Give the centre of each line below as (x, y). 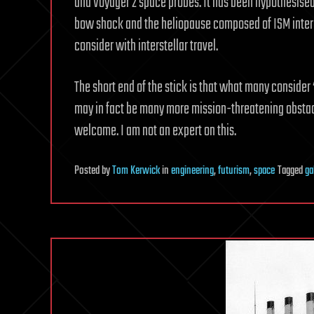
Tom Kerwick (136, 171)
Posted (88, 171)
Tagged (291, 171)
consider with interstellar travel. (146, 46)
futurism (234, 171)
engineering (192, 171)
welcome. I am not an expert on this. (155, 131)
